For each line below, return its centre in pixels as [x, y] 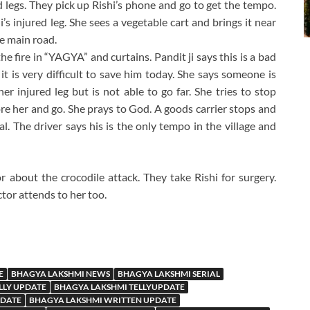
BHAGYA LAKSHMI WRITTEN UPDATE [103, 300]
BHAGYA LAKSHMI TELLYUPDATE [119, 287]
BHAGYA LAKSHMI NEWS [61, 274]
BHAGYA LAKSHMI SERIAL [169, 274]
